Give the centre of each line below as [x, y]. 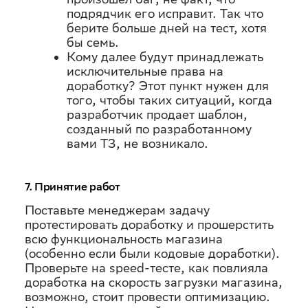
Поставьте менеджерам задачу [117, 210]
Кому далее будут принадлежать [165, 57]
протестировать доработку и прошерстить [149, 224]
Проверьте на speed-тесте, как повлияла [146, 268]
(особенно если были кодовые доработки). [152, 253]
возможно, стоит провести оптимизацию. [147, 297]
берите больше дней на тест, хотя [166, 28]
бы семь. [92, 42]
